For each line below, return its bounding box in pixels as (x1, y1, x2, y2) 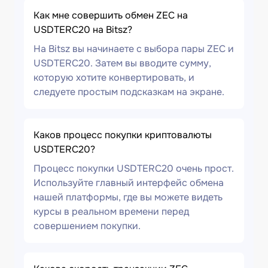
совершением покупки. (33, 220, 141, 232)
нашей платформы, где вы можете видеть (33, 191, 223, 203)
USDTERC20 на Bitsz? (33, 23, 132, 36)
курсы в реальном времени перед (33, 205, 189, 218)
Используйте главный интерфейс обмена (33, 176, 224, 189)
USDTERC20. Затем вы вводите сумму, (33, 57, 211, 69)
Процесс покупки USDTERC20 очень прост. (33, 162, 234, 175)
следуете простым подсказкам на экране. (33, 86, 224, 98)
